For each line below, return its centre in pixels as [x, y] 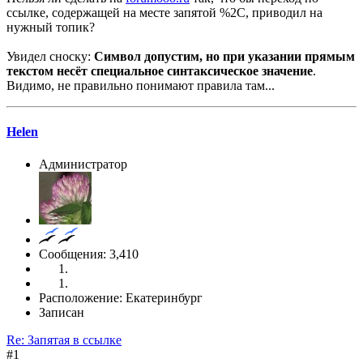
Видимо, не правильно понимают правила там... [141, 86]
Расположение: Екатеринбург [121, 297]
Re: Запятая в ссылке [64, 340]
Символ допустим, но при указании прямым [224, 57]
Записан [62, 312]
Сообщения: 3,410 [89, 254]
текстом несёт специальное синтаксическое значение [160, 71]
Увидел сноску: [50, 57]
